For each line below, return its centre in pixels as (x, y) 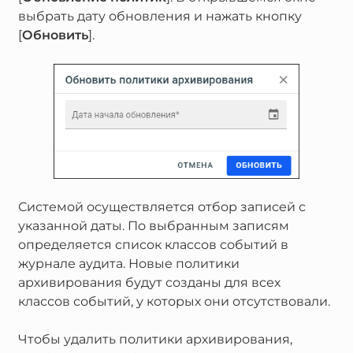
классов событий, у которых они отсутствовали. (174, 302)
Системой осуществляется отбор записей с (162, 207)
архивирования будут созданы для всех (149, 283)
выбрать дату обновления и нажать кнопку (160, 17)
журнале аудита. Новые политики (128, 264)
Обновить (55, 35)
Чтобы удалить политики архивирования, (155, 340)
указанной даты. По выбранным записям (153, 226)
